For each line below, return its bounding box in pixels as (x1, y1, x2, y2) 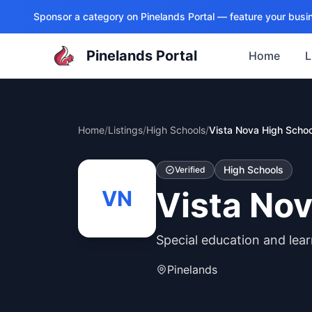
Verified (175, 164, 205, 175)
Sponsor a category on (33, 10, 141, 22)
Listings (108, 124, 143, 136)
